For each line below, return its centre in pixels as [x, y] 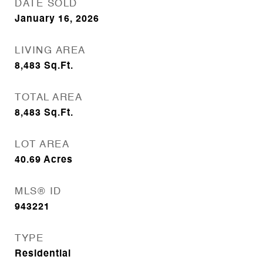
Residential [43, 254]
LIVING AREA [50, 51]
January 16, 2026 [57, 19]
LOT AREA [42, 145]
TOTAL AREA [48, 98]
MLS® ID [38, 192]
